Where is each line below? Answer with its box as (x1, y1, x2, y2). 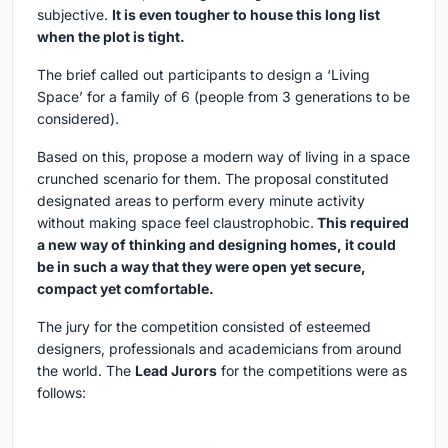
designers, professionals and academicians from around (37, 340, 402, 357)
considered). (37, 110, 119, 127)
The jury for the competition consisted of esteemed (37, 318, 371, 335)
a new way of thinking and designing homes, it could (37, 236, 396, 253)
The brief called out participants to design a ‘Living (37, 66, 370, 83)
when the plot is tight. (37, 28, 188, 45)
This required (314, 214, 409, 231)
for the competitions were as (217, 362, 407, 379)
